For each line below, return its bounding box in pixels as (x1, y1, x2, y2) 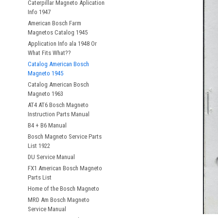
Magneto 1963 (28, 90, 63, 97)
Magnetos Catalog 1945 (28, 29, 88, 36)
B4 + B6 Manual (28, 122, 67, 129)
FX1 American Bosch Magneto (28, 164, 102, 172)
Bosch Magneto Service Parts (28, 133, 102, 140)
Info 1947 (28, 8, 51, 16)
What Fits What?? (28, 49, 71, 56)
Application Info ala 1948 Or (28, 40, 97, 47)
